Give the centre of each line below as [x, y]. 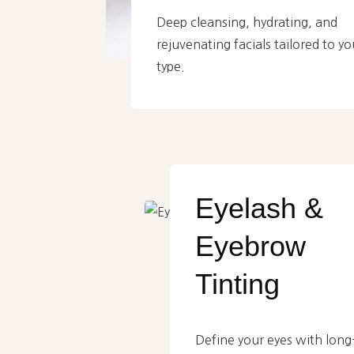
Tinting [237, 284]
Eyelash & [259, 209]
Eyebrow [250, 247]
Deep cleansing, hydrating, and [247, 23]
